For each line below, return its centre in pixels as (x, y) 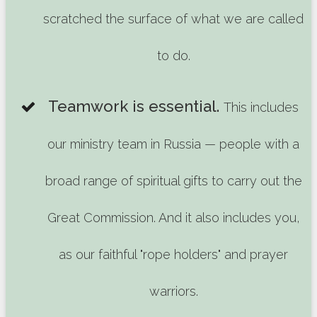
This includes (261, 107)
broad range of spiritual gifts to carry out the (173, 181)
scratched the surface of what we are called (173, 19)
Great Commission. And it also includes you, (173, 218)
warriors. (173, 291)
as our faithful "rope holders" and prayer (173, 254)
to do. (173, 56)
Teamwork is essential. (134, 106)
